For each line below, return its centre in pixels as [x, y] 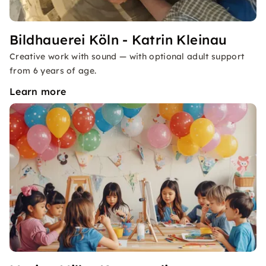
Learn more [38, 91]
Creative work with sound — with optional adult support [127, 56]
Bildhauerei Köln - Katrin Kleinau [118, 40]
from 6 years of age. [53, 71]
